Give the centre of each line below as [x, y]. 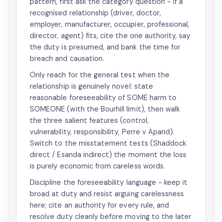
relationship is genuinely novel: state [91, 86]
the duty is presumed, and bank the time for [105, 47]
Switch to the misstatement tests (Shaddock [108, 143]
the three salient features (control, [89, 120]
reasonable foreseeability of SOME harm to [103, 98]
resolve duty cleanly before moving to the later [111, 217]
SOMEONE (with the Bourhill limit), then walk [105, 109]
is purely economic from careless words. [97, 166]
